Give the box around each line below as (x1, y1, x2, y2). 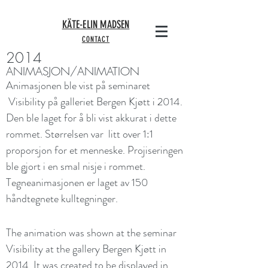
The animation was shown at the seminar (6, 225, 176, 240)
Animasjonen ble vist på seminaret (6, 78, 150, 93)
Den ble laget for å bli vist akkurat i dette (6, 110, 176, 126)
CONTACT (81, 35, 110, 44)
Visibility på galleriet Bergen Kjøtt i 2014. (6, 94, 182, 109)
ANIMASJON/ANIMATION (6, 63, 139, 79)
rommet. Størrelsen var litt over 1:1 (6, 126, 153, 142)
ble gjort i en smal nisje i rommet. (6, 159, 145, 174)
